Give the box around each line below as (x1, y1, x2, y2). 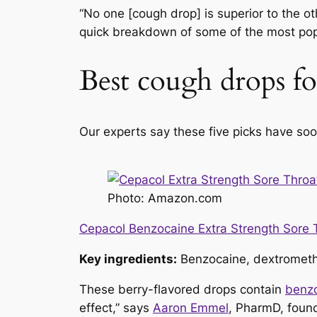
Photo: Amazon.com (108, 191, 222, 206)
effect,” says (79, 300, 153, 315)
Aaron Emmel (153, 300, 229, 315)
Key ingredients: (79, 251, 177, 266)
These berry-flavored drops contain (79, 282, 285, 296)
